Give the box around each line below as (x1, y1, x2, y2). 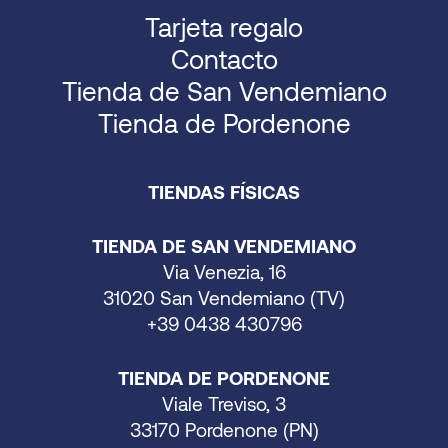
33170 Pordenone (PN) (129, 417, 319, 441)
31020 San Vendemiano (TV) (103, 285, 345, 309)
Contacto (170, 42, 278, 74)
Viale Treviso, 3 (162, 391, 286, 415)
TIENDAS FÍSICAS (148, 179, 300, 203)
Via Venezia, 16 (162, 259, 286, 283)
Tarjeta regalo (145, 10, 303, 42)
